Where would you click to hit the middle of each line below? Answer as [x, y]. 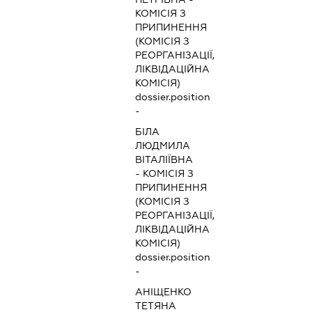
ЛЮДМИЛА [163, 146]
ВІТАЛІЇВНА [164, 160]
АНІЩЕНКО [164, 292]
